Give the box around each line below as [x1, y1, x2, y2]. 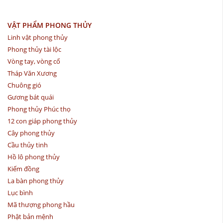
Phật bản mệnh [7, 212, 53, 221]
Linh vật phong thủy [7, 32, 68, 42]
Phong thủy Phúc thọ [7, 104, 71, 113]
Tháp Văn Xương [7, 68, 57, 78]
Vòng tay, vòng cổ [7, 56, 60, 66]
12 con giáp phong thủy [7, 116, 77, 125]
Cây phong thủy [7, 128, 55, 137]
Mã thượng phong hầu [7, 200, 75, 209]
